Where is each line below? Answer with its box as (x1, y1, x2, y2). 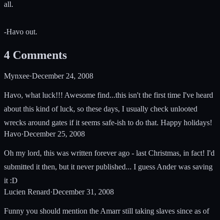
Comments (13, 48, 67, 61)
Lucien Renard (4, 187, 50, 196)
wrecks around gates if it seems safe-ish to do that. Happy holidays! (4, 118, 212, 127)
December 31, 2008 (53, 187, 114, 196)
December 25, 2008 (24, 129, 85, 138)
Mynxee (4, 71, 29, 80)
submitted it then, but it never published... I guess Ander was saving (4, 162, 213, 171)
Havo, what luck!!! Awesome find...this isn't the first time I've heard (4, 90, 213, 99)
